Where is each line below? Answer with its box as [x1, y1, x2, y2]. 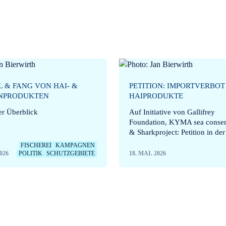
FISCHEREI [20, 141, 51, 149]
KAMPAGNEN [55, 141, 95, 149]
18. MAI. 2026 [129, 149, 166, 157]
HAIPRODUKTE [129, 91, 183, 100]
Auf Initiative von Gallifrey [129, 107, 215, 116]
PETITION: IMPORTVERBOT [129, 81, 225, 90]
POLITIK [18, 149, 42, 157]
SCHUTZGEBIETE [46, 149, 95, 157]
